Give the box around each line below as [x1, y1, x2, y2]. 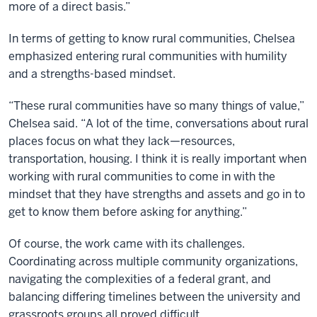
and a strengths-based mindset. [8, 67, 175, 81]
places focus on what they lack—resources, [8, 134, 235, 149]
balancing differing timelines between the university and [8, 289, 301, 304]
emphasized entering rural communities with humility [8, 49, 287, 64]
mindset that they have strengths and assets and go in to [8, 187, 305, 202]
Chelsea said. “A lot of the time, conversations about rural [8, 116, 309, 131]
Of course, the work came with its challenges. [8, 236, 245, 251]
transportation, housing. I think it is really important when [8, 151, 306, 166]
